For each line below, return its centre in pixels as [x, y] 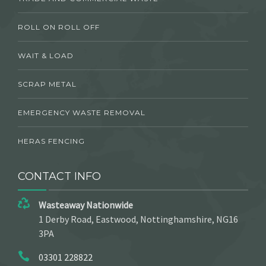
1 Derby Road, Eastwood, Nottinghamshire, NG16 [138, 219]
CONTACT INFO [59, 176]
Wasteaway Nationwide [86, 205]
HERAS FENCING [51, 141]
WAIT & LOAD [46, 55]
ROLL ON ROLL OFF [59, 27]
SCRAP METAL [47, 84]
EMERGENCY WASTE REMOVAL [82, 112]
